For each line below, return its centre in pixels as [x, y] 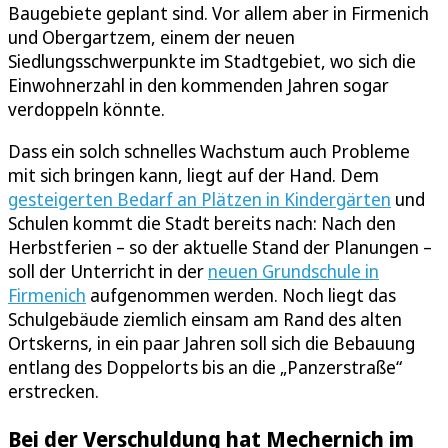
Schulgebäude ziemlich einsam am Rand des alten [205, 319]
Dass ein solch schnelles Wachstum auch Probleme [209, 151]
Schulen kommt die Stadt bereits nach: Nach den [202, 223]
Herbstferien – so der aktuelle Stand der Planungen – [220, 247]
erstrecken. [53, 391]
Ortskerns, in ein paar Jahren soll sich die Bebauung [211, 343]
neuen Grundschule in [293, 271]
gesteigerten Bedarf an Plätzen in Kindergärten [199, 199]
